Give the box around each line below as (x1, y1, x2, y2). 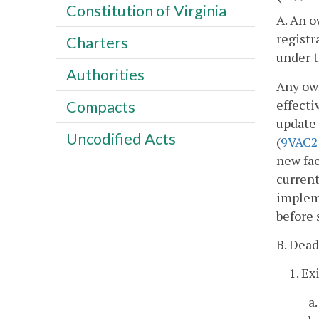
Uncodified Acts (66, 129, 176, 148)
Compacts (66, 97, 135, 116)
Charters (66, 33, 128, 52)
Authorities (66, 65, 145, 84)
